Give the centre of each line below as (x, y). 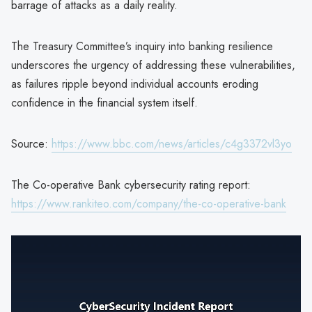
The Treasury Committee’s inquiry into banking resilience (142, 46)
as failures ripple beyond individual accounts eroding (135, 84)
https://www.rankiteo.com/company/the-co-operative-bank (149, 203)
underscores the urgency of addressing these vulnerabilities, (153, 65)
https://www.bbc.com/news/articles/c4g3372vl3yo (172, 143)
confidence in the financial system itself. (104, 102)
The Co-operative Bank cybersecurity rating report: (131, 185)
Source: (31, 143)
